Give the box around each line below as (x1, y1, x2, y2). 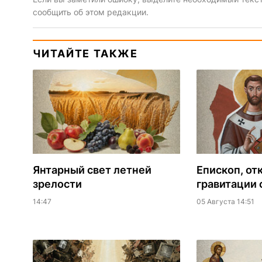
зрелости (32, 178, 82, 191)
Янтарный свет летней (32, 164, 151, 177)
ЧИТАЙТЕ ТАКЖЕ (32, 47, 138, 60)
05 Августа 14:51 (196, 197, 254, 206)
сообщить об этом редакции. (32, 7, 149, 18)
